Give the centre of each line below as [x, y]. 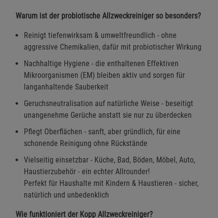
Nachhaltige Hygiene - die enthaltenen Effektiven [101, 63]
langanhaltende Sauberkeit [66, 87]
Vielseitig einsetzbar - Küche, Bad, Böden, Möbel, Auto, [109, 160]
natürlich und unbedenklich [66, 195]
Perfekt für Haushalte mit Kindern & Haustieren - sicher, [111, 183]
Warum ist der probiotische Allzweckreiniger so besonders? [108, 16]
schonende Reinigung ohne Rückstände [86, 143]
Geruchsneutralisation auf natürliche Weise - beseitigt [109, 103]
